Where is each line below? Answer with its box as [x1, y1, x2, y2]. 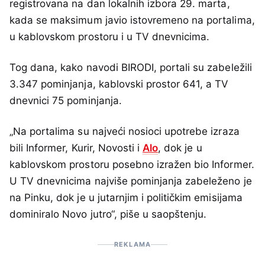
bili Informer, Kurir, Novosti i [9, 142, 143, 154]
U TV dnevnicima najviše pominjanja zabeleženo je [9, 175, 252, 188]
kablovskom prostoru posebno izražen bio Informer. [9, 159, 254, 171]
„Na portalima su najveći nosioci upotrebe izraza [9, 125, 240, 138]
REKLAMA [114, 240, 151, 249]
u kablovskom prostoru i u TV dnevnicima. [9, 30, 210, 43]
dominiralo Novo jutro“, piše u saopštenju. [9, 208, 207, 221]
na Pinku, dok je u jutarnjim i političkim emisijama [9, 192, 243, 204]
